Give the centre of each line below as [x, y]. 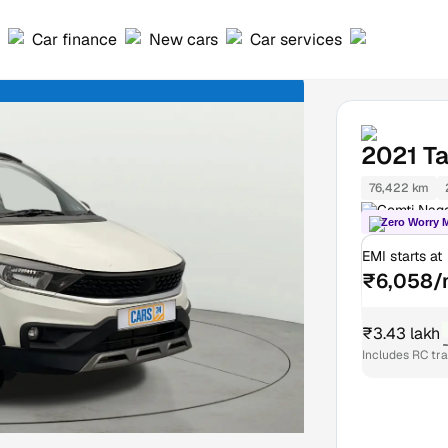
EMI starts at [401, 256]
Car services [296, 39]
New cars [183, 39]
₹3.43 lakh [400, 333]
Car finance [74, 39]
